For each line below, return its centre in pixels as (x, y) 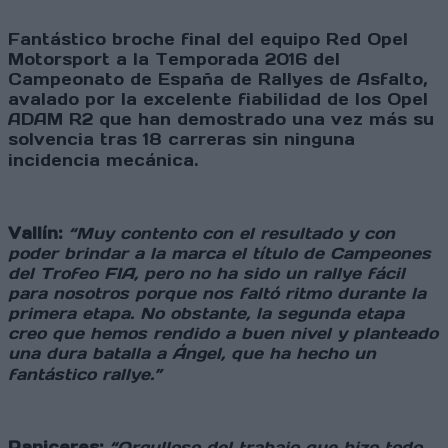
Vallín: (38, 233)
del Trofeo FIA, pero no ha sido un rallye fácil (206, 273)
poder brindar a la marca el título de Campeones (219, 253)
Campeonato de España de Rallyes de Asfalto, (217, 79)
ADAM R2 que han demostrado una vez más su (221, 119)
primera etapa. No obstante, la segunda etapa (206, 313)
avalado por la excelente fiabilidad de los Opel (218, 99)
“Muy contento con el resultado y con (231, 233)
